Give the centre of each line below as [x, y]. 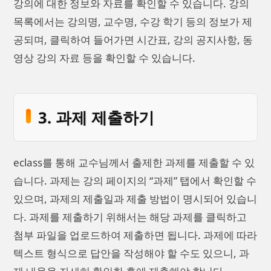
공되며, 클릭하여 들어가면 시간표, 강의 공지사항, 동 [133, 39]
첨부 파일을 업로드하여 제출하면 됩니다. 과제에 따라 [135, 235]
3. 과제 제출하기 [96, 118]
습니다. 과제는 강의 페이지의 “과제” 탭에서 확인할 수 [135, 181]
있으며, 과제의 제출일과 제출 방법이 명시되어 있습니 [135, 199]
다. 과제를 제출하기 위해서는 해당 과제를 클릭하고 [130, 217]
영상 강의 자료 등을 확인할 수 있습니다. [104, 57]
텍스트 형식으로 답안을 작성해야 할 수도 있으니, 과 [131, 253]
